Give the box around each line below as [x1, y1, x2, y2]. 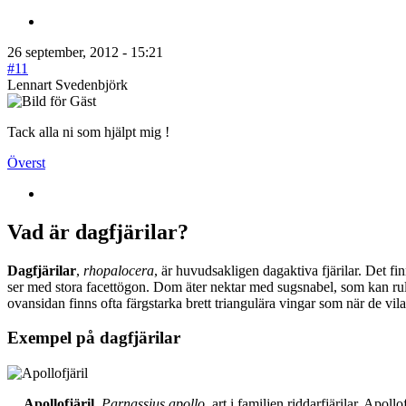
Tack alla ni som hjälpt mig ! [7, 123, 169, 140]
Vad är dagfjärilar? [7, 219, 188, 244]
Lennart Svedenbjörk [7, 76, 128, 92]
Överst [7, 154, 45, 170]
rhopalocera [83, 262, 154, 278]
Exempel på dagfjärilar [7, 328, 180, 348]
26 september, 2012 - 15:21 [7, 43, 163, 60]
